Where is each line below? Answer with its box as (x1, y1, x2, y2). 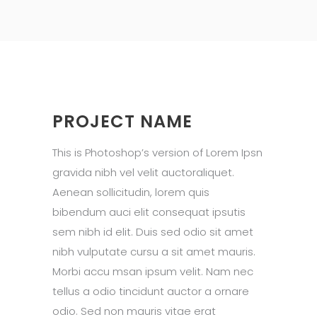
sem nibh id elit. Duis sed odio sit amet (52, 224, 253, 239)
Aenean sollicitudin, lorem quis (52, 185, 209, 200)
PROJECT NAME (52, 110, 192, 133)
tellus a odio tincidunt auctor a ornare (52, 284, 249, 299)
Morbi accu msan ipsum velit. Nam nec (52, 264, 253, 279)
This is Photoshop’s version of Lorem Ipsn (52, 145, 263, 160)
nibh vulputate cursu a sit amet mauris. (52, 244, 255, 259)
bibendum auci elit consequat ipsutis (52, 204, 246, 219)
